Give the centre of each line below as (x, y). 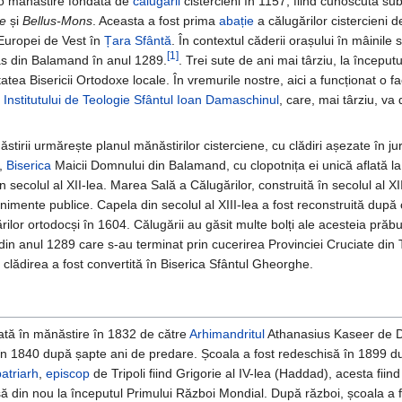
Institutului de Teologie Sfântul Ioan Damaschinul (141, 100)
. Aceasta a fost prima (156, 21)
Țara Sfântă (138, 41)
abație (236, 21)
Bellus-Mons (57, 21)
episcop (68, 374)
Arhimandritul (227, 334)
